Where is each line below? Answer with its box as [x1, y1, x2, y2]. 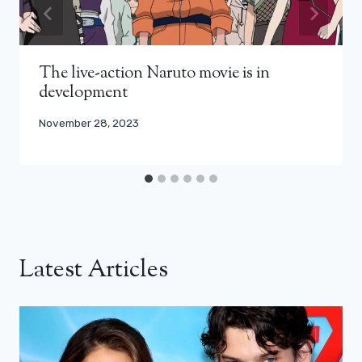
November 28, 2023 [39, 116, 139, 129]
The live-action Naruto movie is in [39, 61, 270, 86]
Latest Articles [19, 253, 168, 288]
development [39, 81, 128, 105]
